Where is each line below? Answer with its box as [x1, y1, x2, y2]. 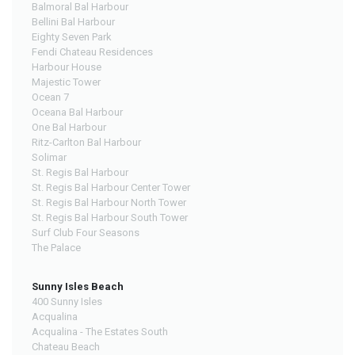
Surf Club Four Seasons [32, 226, 139, 239]
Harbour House [32, 60, 101, 73]
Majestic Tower [32, 75, 101, 88]
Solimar [32, 151, 67, 163]
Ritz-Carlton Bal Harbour [32, 136, 141, 148]
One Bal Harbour [32, 120, 106, 133]
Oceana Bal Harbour [32, 105, 123, 118]
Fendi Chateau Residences [32, 45, 153, 58]
